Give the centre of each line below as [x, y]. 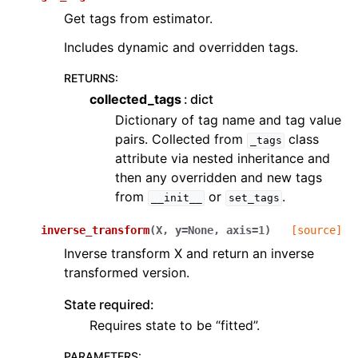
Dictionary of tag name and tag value [228, 120]
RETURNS [89, 78]
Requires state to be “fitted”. [175, 326]
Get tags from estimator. [138, 19]
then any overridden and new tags [219, 178]
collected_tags [135, 99]
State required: [109, 305]
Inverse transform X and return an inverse [189, 254]
